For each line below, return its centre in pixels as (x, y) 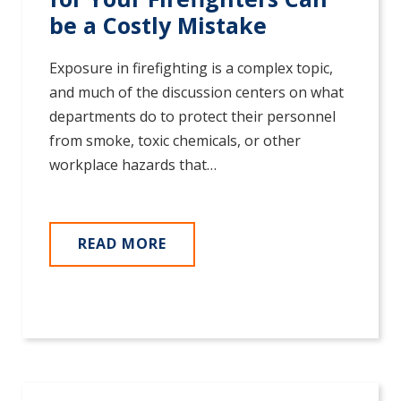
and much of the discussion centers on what (196, 93)
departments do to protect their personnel (192, 117)
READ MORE (122, 244)
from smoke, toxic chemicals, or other (175, 141)
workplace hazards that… (133, 165)
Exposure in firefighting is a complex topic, (191, 68)
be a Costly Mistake (158, 26)
